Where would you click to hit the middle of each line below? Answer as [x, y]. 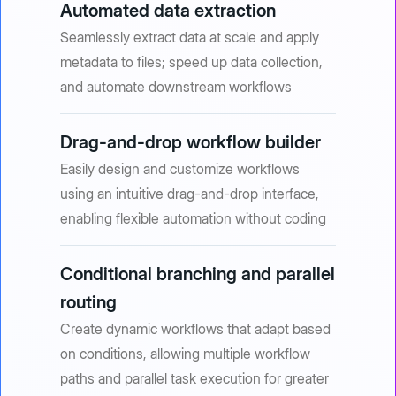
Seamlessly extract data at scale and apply [189, 38]
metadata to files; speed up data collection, [191, 62]
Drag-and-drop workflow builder [190, 143]
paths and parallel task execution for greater [194, 379]
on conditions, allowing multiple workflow [185, 354]
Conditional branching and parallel [197, 274]
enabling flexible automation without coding [193, 219]
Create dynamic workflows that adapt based [195, 329]
